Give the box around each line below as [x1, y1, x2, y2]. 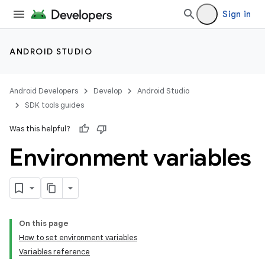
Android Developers [9, 86, 78, 96]
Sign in [222, 9, 251, 20]
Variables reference [19, 247, 90, 257]
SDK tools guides [25, 100, 84, 110]
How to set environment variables [19, 232, 137, 243]
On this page [19, 218, 69, 228]
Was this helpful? [9, 124, 70, 134]
